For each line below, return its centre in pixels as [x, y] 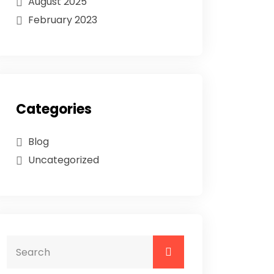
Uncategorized [64, 160]
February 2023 [63, 20]
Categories [54, 109]
